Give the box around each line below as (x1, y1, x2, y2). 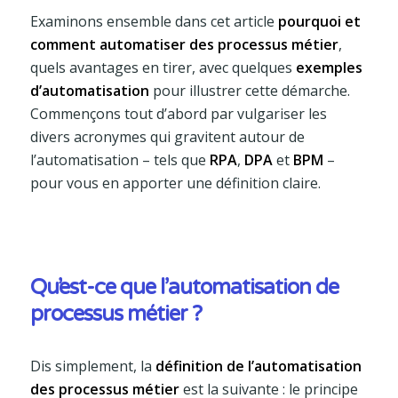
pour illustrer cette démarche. (148, 80, 350, 100)
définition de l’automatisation (155, 355, 362, 376)
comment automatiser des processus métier (29, 34, 338, 54)
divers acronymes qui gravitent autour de (29, 126, 305, 147)
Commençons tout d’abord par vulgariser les (29, 103, 327, 123)
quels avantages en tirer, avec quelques (29, 57, 296, 77)
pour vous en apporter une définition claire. (29, 172, 321, 193)
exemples (295, 57, 362, 77)
